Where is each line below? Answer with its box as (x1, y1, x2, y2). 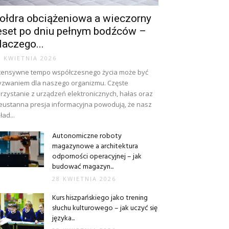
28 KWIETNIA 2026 (52, 175, 116, 182)
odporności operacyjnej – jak (52, 151, 142, 163)
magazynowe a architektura (52, 141, 138, 152)
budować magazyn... (52, 161, 113, 173)
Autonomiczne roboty (52, 130, 122, 142)
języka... (52, 213, 75, 224)
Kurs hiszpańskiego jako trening (52, 192, 148, 204)
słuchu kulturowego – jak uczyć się (52, 202, 157, 214)
